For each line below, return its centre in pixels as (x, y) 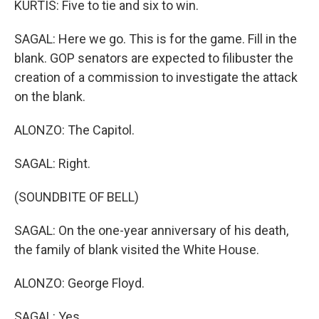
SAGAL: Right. (52, 163)
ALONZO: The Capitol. (74, 130)
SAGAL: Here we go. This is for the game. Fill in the (156, 39)
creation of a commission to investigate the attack (156, 77)
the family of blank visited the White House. (137, 250)
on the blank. (50, 96)
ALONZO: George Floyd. (79, 283)
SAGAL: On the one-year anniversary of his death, (151, 230)
